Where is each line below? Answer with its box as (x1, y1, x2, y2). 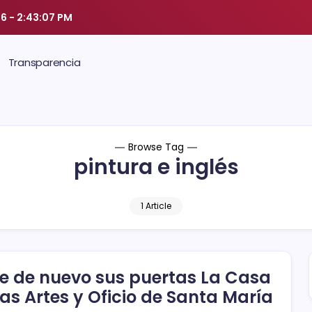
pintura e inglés (73, 153, 239, 182)
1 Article (141, 200, 171, 212)
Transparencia (8, 55, 81, 70)
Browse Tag (128, 140, 184, 154)
